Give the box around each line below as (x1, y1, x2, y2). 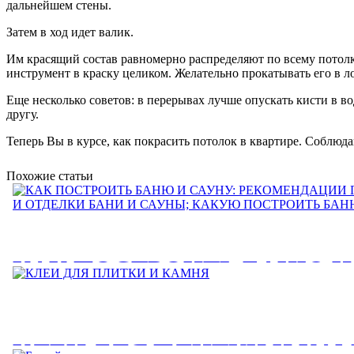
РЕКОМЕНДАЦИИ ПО (13, 284, 283, 314)
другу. (6, 107, 39, 121)
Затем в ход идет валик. (6, 24, 134, 39)
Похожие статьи (6, 168, 93, 183)
